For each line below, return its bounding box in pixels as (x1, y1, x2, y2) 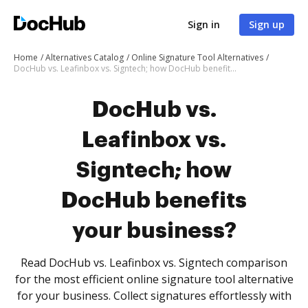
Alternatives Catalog (45, 52, 124, 63)
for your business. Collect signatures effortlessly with (16, 288, 291, 303)
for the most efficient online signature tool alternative (14, 272, 294, 287)
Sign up (249, 18, 285, 31)
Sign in (188, 18, 220, 31)
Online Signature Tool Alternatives (131, 52, 263, 63)
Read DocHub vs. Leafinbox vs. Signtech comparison (21, 255, 287, 270)
